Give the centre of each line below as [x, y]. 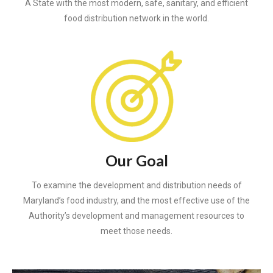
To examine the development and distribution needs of [136, 186]
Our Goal [136, 161]
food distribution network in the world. [136, 19]
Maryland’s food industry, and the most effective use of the [136, 201]
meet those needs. [136, 231]
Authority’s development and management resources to [136, 216]
